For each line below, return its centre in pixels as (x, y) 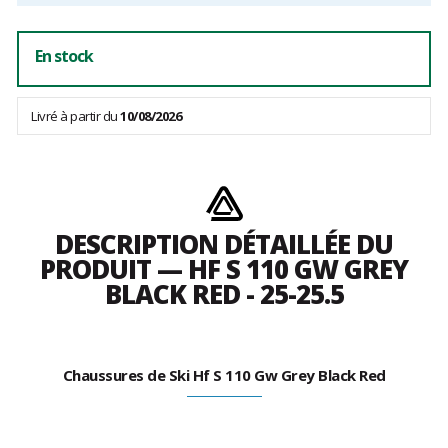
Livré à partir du (75, 116)
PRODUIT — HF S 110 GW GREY (224, 269)
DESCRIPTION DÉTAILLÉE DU (224, 244)
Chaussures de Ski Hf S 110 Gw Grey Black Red (224, 375)
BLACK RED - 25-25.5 (224, 294)
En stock (64, 56)
